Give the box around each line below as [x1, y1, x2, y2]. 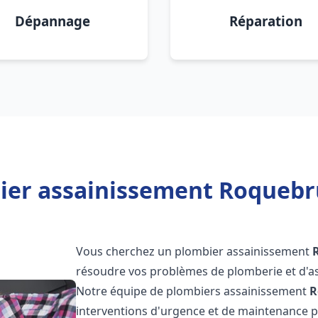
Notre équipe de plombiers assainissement [76, 283, 310, 299]
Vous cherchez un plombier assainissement [76, 243, 313, 259]
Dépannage [15, 12, 90, 30]
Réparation [229, 12, 302, 30]
